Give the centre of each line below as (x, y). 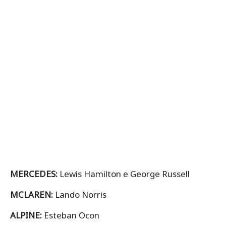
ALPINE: (27, 215)
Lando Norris (81, 195)
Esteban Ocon (72, 215)
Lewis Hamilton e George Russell (125, 174)
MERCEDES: (35, 174)
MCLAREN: (33, 195)
